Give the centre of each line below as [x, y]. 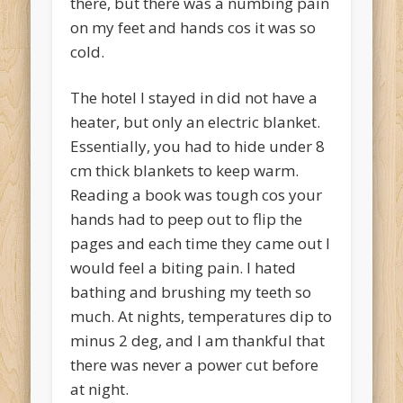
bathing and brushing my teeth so [191, 292]
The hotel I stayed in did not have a [194, 98]
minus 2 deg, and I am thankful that [198, 341]
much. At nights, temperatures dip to [201, 317]
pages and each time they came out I [201, 244]
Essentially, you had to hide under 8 [198, 147]
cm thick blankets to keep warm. [185, 171]
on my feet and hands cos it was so [193, 28]
